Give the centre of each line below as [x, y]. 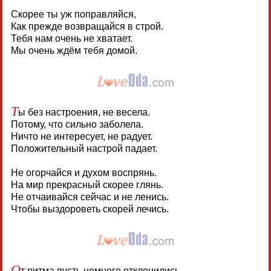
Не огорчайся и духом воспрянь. [83, 172]
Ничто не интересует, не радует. [81, 136]
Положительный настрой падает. [84, 148]
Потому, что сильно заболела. [77, 124]
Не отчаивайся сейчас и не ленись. [90, 197]
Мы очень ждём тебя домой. [74, 50]
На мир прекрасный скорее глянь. [87, 184]
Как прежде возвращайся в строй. [87, 26]
